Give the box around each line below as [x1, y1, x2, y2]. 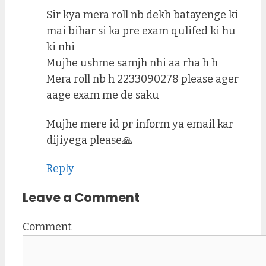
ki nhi [46, 40, 75, 54]
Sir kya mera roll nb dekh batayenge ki [46, 8, 238, 22]
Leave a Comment [23, 189, 140, 207]
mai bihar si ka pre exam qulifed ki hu [46, 24, 236, 38]
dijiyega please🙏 [46, 133, 132, 147]
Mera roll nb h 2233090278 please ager [46, 72, 239, 86]
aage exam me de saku [46, 88, 159, 102]
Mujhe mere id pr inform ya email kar [46, 117, 233, 131]
